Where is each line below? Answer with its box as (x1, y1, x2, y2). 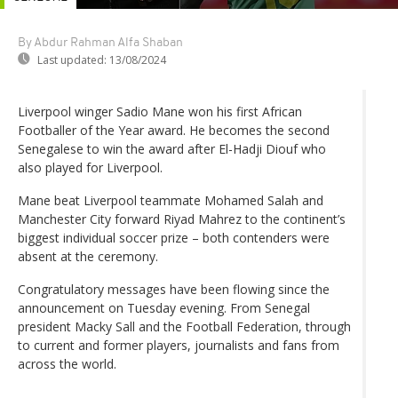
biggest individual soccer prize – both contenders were (18, 228, 330, 246)
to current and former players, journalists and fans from (18, 336, 339, 354)
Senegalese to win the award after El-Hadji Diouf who (18, 139, 326, 157)
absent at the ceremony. (18, 247, 158, 265)
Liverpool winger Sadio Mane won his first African (18, 102, 302, 120)
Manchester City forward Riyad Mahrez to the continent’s (18, 210, 346, 227)
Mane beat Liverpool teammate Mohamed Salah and (18, 191, 323, 209)
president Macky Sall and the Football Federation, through (18, 317, 351, 335)
